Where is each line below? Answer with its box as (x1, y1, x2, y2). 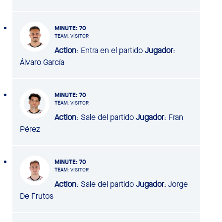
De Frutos (20, 190, 54, 201)
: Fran (164, 111, 183, 122)
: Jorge (164, 178, 188, 189)
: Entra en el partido (76, 45, 143, 55)
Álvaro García (20, 56, 64, 67)
